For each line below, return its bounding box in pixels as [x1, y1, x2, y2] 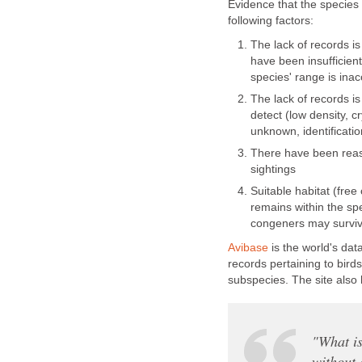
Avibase [228, 242, 268, 255]
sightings [250, 163, 296, 176]
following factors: [228, 15, 314, 27]
